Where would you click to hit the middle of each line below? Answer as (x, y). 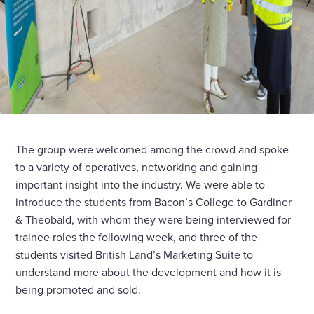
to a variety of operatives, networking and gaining (137, 167)
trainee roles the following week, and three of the (137, 237)
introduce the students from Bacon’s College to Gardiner (154, 202)
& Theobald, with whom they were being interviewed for (153, 220)
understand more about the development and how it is (149, 272)
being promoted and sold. (78, 290)
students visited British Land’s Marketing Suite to (135, 255)
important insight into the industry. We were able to (141, 185)
